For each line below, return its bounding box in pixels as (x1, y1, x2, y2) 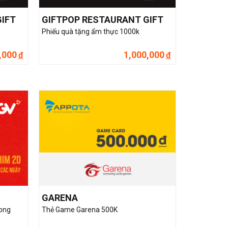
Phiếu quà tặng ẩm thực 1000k (42, 27, 139, 36)
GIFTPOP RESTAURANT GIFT (42, 14, 163, 25)
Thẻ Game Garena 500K (42, 206, 118, 214)
